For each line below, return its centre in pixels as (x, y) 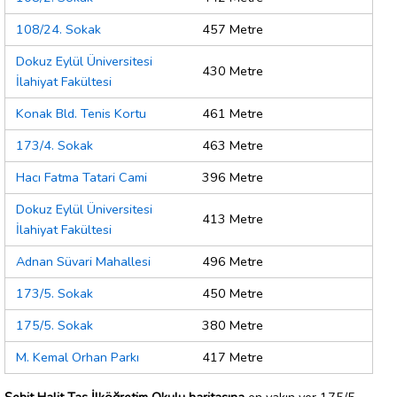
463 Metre (233, 146)
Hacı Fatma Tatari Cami (82, 178)
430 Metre (233, 71)
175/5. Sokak (54, 326)
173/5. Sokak (54, 294)
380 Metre (233, 326)
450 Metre (233, 294)
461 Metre (233, 114)
